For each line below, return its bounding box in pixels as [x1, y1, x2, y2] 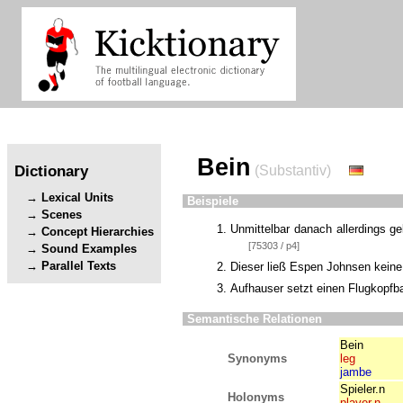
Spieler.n [340, 382, 385, 397]
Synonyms [228, 352, 287, 366]
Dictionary [14, 161, 88, 180]
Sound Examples [41, 242, 138, 256]
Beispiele [187, 194, 238, 209]
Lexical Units [41, 191, 114, 205]
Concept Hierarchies [41, 225, 155, 239]
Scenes [41, 208, 83, 222]
